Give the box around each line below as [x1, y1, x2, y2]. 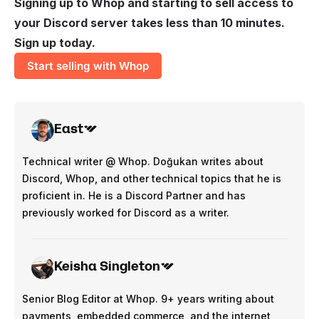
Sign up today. [14, 36, 95, 51]
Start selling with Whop [27, 58, 150, 73]
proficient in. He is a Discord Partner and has [22, 189, 246, 202]
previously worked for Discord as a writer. [22, 206, 229, 219]
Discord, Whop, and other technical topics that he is [22, 172, 281, 184]
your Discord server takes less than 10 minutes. [14, 16, 285, 31]
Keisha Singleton [54, 256, 160, 276]
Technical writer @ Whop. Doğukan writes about [22, 155, 263, 167]
